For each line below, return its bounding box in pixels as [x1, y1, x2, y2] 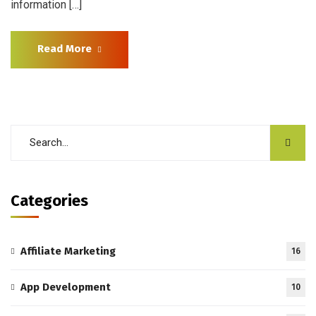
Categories [11, 190, 88, 210]
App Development [20, 280, 111, 293]
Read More [37, 42, 92, 55]
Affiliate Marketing [20, 244, 116, 257]
